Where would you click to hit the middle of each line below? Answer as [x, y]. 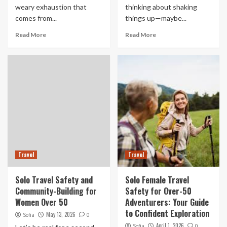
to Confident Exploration [167, 213]
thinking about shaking [161, 7]
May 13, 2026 [61, 214]
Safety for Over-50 [158, 191]
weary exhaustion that [51, 7]
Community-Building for [56, 191]
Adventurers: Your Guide [167, 202]
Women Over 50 [42, 202]
